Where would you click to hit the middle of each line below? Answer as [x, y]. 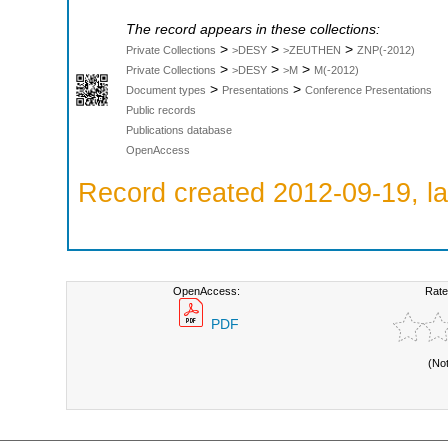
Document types [166, 90]
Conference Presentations [368, 90]
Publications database [179, 130]
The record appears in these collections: [253, 30]
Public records [161, 110]
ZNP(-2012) [386, 50]
